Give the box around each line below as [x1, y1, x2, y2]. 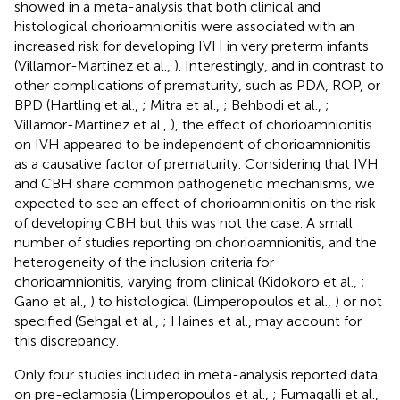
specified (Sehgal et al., [14, 312, 162, 329]
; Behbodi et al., [223, 96, 325, 113]
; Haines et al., [162, 312, 255, 329]
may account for [255, 312, 362, 329]
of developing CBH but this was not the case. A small [14, 213, 353, 231]
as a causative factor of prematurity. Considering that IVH [14, 154, 379, 172]
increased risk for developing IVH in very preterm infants [14, 37, 369, 54]
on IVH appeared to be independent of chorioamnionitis [14, 135, 371, 153]
